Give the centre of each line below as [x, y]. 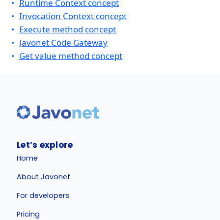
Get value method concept [71, 56]
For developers [43, 195]
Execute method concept [68, 29]
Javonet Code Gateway [63, 42]
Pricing [28, 214]
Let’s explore [45, 145]
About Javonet [44, 177]
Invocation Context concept [73, 16]
